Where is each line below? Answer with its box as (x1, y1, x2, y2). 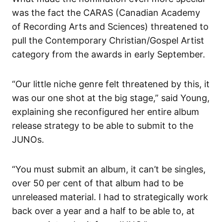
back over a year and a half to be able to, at (12, 205, 195, 216)
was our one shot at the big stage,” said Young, (12, 92, 210, 103)
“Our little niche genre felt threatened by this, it (12, 78, 210, 89)
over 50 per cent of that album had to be (12, 177, 183, 188)
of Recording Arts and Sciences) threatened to (12, 21, 209, 32)
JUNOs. (12, 134, 44, 145)
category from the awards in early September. (12, 49, 205, 59)
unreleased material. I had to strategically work (12, 191, 208, 202)
